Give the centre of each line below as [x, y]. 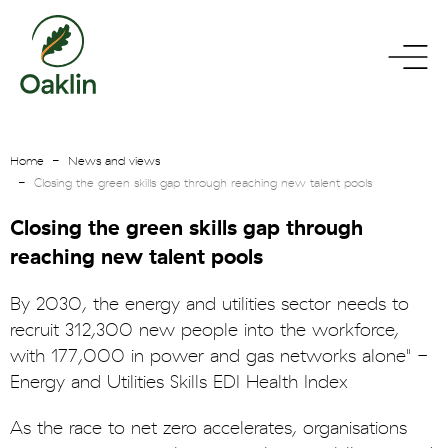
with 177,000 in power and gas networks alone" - [219, 356]
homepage [59, 84]
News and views [114, 161]
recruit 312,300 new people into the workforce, [204, 330]
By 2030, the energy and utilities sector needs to [209, 304]
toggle [411, 54]
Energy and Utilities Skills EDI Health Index [179, 382]
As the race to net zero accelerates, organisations [208, 428]
